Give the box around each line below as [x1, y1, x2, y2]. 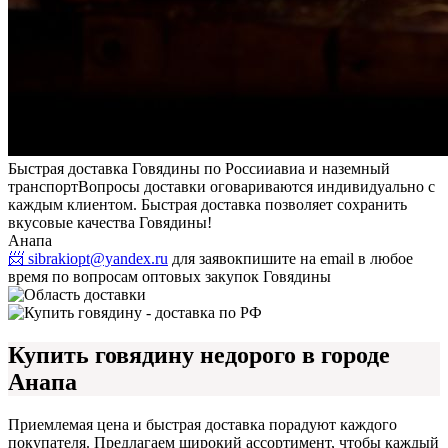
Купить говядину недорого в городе [8, 341, 390, 368]
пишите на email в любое [243, 249, 413, 267]
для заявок [168, 249, 243, 267]
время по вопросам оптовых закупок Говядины [8, 267, 331, 285]
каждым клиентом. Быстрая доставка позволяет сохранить [8, 195, 407, 213]
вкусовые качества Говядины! [8, 213, 212, 231]
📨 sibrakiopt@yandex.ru [8, 249, 168, 267]
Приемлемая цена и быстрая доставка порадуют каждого [8, 415, 397, 433]
